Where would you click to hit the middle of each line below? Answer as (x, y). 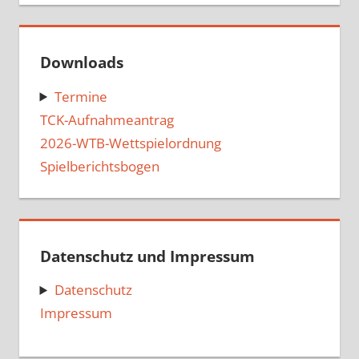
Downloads (81, 63)
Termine (81, 96)
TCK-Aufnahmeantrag (107, 119)
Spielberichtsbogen (99, 166)
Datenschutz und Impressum (147, 256)
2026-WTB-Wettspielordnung (130, 143)
